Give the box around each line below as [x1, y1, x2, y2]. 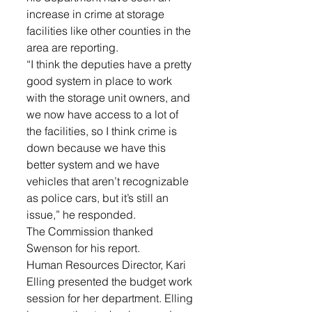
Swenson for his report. [26, 241, 140, 255]
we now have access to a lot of [26, 107, 181, 121]
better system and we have [26, 157, 162, 171]
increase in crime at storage [26, 7, 167, 21]
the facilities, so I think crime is [26, 124, 180, 138]
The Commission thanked [26, 224, 156, 238]
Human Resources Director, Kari [26, 258, 189, 272]
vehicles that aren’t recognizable [26, 174, 192, 188]
